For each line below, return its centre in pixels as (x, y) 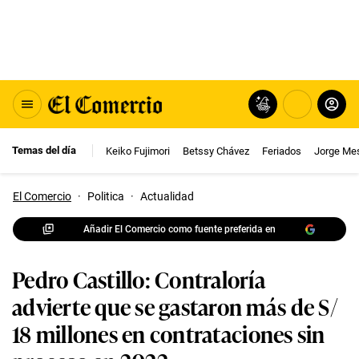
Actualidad (167, 196)
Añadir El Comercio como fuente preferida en (179, 229)
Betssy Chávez (216, 151)
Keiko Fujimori (138, 151)
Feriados (282, 151)
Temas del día (44, 150)
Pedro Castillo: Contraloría (139, 278)
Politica (106, 196)
